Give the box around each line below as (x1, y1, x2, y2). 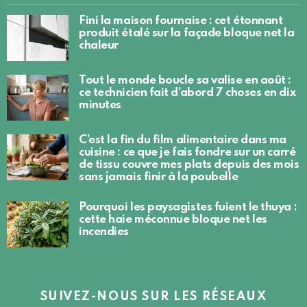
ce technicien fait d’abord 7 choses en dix (79, 86, 296, 99)
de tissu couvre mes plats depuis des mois (79, 158, 299, 171)
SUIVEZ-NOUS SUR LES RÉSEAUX (40, 290, 267, 303)
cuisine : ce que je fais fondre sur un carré (79, 146, 296, 158)
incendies (79, 225, 129, 238)
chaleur (79, 39, 119, 51)
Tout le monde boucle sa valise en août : (79, 74, 291, 86)
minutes (79, 99, 121, 111)
